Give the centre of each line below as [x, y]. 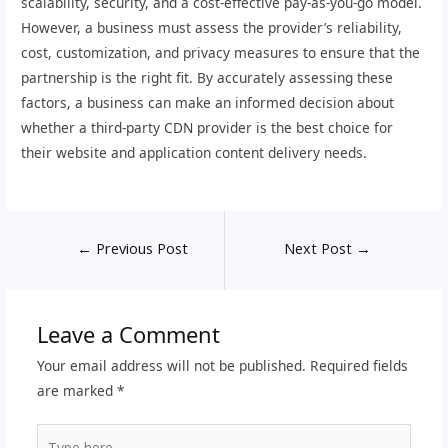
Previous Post [139, 248]
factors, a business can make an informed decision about [208, 103]
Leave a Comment [128, 335]
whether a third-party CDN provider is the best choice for [207, 128]
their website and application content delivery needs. [194, 153]
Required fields [358, 366]
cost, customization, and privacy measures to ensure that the [221, 53]
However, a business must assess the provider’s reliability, [212, 28]
